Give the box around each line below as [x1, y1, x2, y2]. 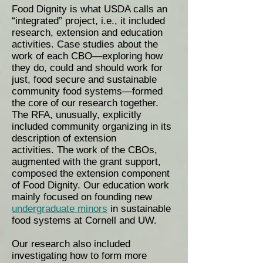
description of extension [12, 133, 116, 144]
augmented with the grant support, [12, 156, 161, 167]
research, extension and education [12, 27, 163, 38]
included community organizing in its [12, 121, 171, 132]
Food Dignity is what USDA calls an [12, 4, 167, 15]
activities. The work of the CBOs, [12, 144, 157, 156]
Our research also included [12, 238, 130, 249]
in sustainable [107, 203, 171, 214]
